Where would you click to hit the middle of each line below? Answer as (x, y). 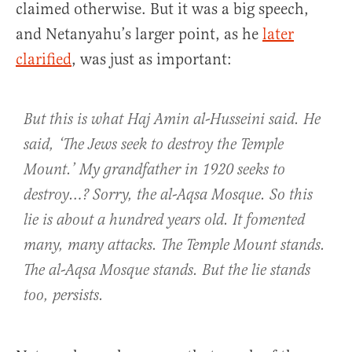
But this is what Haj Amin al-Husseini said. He (172, 120)
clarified (44, 60)
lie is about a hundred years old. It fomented (164, 221)
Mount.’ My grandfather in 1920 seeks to (154, 170)
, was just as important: (152, 60)
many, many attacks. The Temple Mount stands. (174, 246)
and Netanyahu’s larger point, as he (139, 35)
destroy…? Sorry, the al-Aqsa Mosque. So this (168, 196)
